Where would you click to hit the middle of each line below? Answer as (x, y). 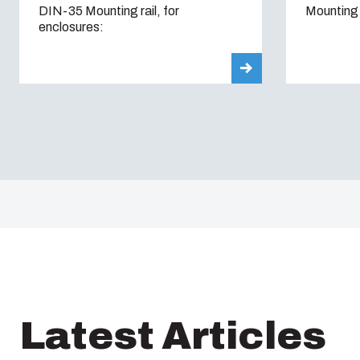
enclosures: (71, 27)
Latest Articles (173, 335)
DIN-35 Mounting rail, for (109, 10)
